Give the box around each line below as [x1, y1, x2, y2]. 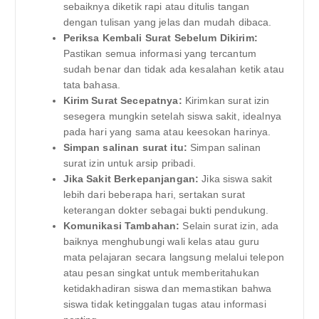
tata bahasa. [63, 79, 121, 91]
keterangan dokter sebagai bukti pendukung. [63, 204, 269, 216]
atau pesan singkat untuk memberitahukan [63, 267, 259, 279]
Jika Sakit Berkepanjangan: [63, 173, 199, 185]
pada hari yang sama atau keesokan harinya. [63, 126, 271, 138]
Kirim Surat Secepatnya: [63, 95, 182, 107]
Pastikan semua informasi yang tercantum [63, 48, 256, 60]
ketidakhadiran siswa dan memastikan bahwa [63, 283, 272, 295]
